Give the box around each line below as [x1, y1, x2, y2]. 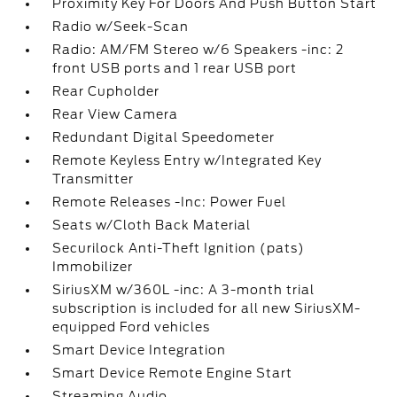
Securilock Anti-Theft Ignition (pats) [52, 241, 306, 255]
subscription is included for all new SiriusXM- [52, 301, 362, 315]
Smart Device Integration [52, 343, 227, 357]
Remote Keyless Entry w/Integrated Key [52, 153, 323, 167]
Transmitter [52, 172, 135, 186]
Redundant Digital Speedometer [52, 130, 276, 144]
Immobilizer [52, 260, 134, 274]
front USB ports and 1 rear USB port [52, 61, 298, 75]
